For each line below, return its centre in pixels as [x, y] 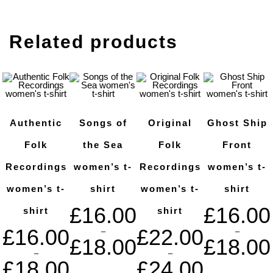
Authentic [36, 122]
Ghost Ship [237, 122]
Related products [94, 42]
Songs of [103, 122]
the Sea [103, 144]
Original [170, 122]
